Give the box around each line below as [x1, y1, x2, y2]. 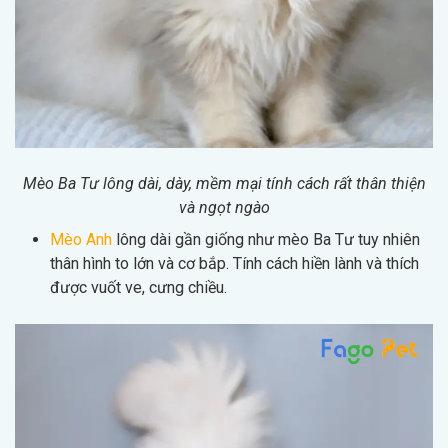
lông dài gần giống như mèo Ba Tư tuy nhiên [112, 229, 420, 249]
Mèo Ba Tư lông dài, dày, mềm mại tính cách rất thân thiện [22, 173, 426, 193]
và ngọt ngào [178, 197, 270, 217]
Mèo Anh [50, 229, 112, 249]
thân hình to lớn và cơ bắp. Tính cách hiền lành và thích [50, 253, 419, 273]
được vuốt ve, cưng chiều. [50, 277, 227, 297]
